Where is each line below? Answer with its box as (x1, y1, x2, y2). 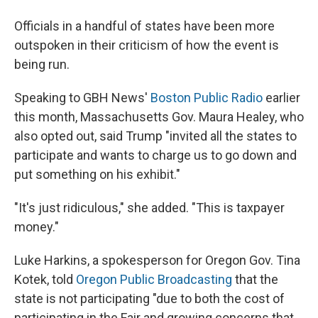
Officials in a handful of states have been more (14, 18, 275, 33)
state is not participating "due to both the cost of (14, 290, 285, 306)
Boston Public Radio (150, 89, 263, 105)
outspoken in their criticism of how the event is (14, 37, 279, 53)
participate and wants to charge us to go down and (14, 147, 297, 163)
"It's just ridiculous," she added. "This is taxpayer (14, 199, 285, 215)
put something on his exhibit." (14, 166, 180, 182)
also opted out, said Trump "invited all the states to (14, 128, 297, 143)
